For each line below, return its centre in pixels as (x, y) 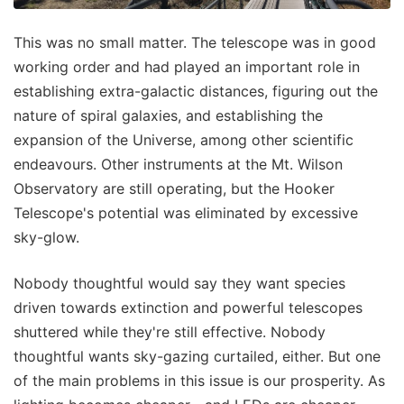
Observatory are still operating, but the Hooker (174, 189)
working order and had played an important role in (187, 67)
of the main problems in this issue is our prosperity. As (199, 381)
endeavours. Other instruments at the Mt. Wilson (178, 165)
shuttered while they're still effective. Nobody (170, 332)
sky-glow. (46, 238)
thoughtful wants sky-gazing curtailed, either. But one (197, 357)
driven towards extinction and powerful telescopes (188, 308)
